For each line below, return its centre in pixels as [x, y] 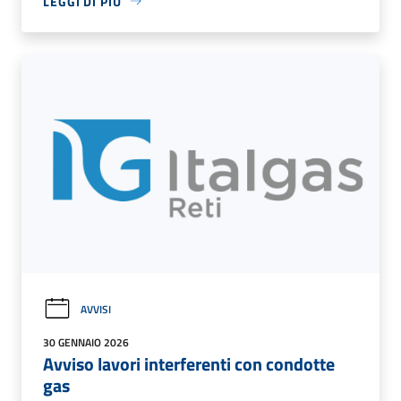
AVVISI [96, 309]
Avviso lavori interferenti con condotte [189, 363]
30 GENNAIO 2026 [86, 342]
